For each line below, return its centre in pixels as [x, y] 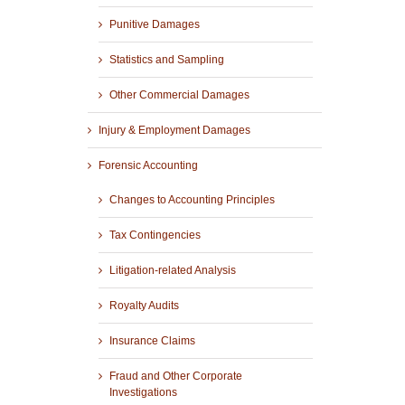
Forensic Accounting [148, 166]
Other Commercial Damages [179, 95]
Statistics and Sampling [166, 60]
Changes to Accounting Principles [192, 200]
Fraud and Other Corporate [175, 377]
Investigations [143, 393]
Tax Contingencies [155, 235]
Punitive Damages [154, 25]
